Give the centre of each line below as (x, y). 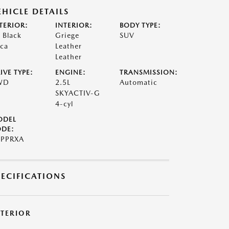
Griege (67, 35)
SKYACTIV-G (77, 93)
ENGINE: (70, 72)
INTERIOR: (74, 25)
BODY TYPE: (141, 25)
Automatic (139, 82)
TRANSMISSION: (149, 72)
